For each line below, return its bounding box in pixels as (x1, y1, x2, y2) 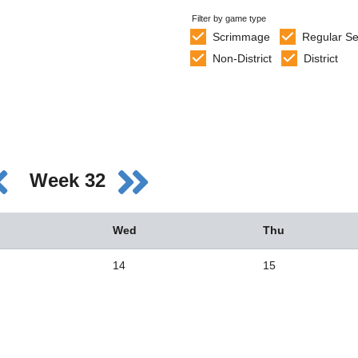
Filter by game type (192, 14, 266, 23)
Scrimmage (212, 30, 270, 43)
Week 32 (30, 169, 111, 192)
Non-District (212, 52, 272, 65)
